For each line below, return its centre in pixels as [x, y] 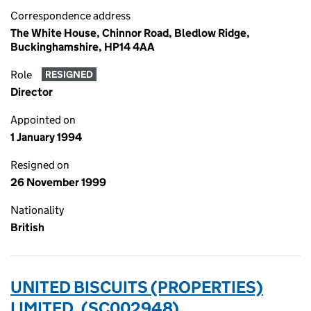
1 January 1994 [46, 137]
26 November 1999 [58, 182]
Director [32, 92]
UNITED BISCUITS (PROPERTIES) [137, 287]
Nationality [37, 210]
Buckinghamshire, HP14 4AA [83, 47]
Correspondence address [70, 16]
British [27, 227]
